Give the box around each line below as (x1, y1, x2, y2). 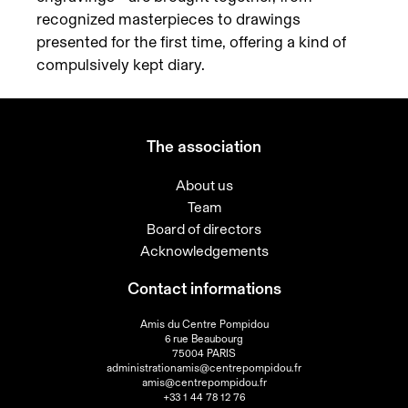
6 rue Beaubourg (165, 332, 243, 344)
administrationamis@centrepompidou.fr (107, 362, 301, 373)
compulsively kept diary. (36, 56, 205, 73)
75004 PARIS (172, 347, 236, 359)
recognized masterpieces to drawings (36, 11, 301, 27)
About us (175, 178, 233, 193)
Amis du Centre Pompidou (139, 318, 269, 330)
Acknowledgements (139, 243, 269, 259)
